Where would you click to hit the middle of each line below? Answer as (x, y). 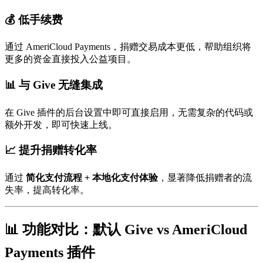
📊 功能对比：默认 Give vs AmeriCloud (126, 230)
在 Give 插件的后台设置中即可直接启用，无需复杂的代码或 (129, 112)
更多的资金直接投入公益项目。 (70, 59)
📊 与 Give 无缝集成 (54, 85)
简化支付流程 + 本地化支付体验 (92, 178)
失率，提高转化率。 (47, 190)
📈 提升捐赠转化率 (51, 150)
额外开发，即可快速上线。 (61, 124)
